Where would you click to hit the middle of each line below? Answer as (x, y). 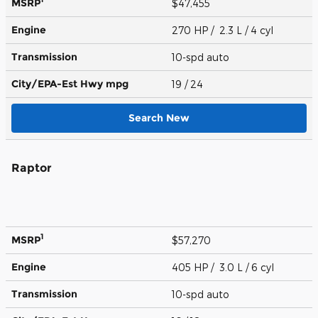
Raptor (32, 168)
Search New (159, 117)
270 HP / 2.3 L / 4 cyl (224, 30)
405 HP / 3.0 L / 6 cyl (224, 267)
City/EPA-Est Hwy (59, 83)
